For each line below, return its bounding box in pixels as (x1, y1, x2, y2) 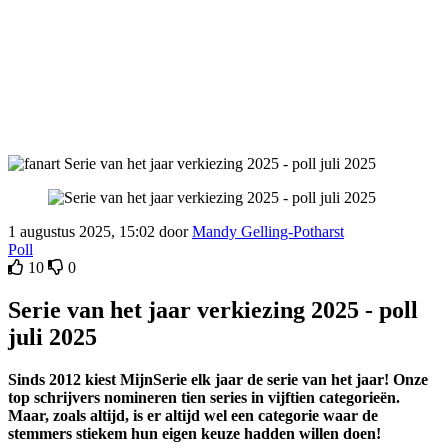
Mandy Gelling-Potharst (192, 222, 344, 240)
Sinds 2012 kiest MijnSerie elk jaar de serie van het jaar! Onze (8, 370, 428, 388)
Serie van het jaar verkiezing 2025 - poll (8, 296, 418, 323)
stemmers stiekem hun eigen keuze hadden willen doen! (8, 424, 381, 442)
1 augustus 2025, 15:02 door (8, 222, 192, 240)
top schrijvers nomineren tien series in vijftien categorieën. (8, 388, 400, 406)
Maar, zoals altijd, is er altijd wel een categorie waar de (8, 406, 378, 424)
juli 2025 (8, 323, 97, 350)
